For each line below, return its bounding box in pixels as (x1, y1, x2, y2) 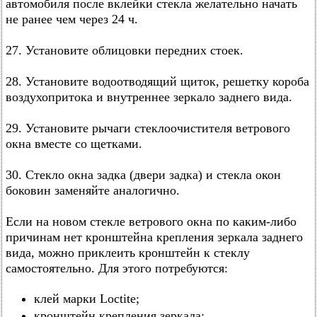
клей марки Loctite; (34, 292, 139, 306)
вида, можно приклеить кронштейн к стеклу (6, 246, 250, 260)
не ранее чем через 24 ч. (6, 12, 138, 26)
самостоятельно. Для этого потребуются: (6, 261, 228, 275)
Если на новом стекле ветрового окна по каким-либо (6, 214, 296, 229)
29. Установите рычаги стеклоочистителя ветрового (6, 121, 290, 135)
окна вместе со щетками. (6, 137, 142, 151)
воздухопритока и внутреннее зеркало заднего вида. (6, 90, 292, 104)
